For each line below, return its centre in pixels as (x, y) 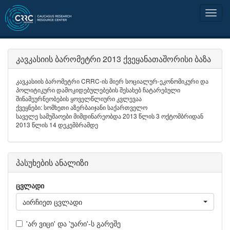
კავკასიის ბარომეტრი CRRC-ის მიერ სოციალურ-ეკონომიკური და (112, 81)
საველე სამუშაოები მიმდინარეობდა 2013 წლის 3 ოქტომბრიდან (110, 116)
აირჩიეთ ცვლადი (52, 202)
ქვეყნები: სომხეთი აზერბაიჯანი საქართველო (82, 107)
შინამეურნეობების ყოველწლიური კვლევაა (79, 98)
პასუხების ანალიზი (52, 162)
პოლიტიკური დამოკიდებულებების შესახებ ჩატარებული (98, 90)
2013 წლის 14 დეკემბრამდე (57, 124)
